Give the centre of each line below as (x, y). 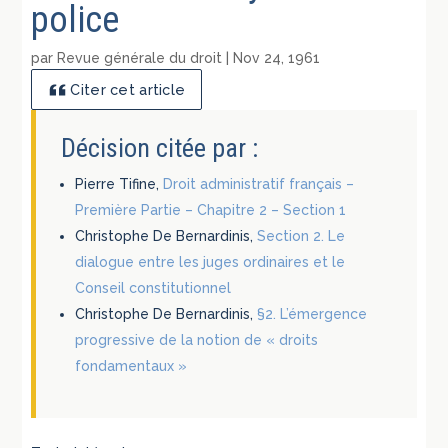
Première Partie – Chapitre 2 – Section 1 (211, 210)
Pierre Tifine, (119, 184)
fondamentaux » (131, 366)
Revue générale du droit (140, 57)
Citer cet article (128, 90)
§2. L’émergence (312, 314)
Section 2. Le (301, 236)
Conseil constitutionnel (153, 288)
